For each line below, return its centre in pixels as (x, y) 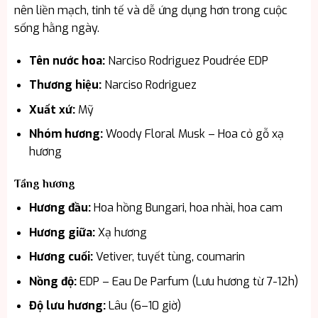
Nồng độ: (53, 281)
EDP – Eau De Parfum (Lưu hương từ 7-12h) (187, 281)
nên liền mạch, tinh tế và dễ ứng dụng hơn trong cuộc (150, 10)
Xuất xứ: (52, 109)
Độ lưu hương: (67, 306)
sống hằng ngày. (56, 28)
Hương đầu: (60, 208)
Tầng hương (44, 184)
